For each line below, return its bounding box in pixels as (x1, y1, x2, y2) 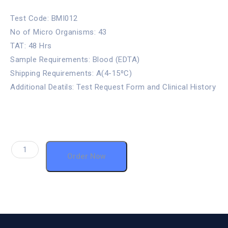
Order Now (67, 152, 106, 161)
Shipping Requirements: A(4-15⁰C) (10, 69, 132, 78)
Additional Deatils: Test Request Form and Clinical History (10, 82, 216, 92)
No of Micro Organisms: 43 (10, 27, 107, 37)
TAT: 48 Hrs (10, 41, 52, 50)
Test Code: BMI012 (10, 14, 78, 23)
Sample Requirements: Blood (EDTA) (10, 55, 140, 64)
